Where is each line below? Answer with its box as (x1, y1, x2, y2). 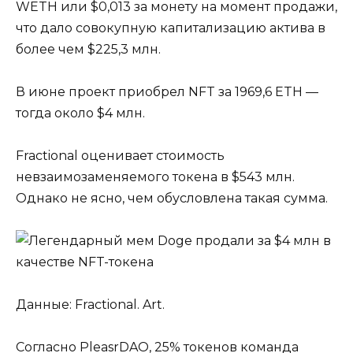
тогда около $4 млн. (16, 105, 145, 121)
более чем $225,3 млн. (16, 41, 161, 57)
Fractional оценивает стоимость (16, 147, 225, 163)
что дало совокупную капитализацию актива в (16, 20, 325, 35)
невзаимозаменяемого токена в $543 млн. (16, 169, 295, 184)
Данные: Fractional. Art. (16, 297, 165, 313)
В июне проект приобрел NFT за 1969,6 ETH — (16, 84, 318, 99)
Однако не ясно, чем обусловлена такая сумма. (16, 190, 328, 206)
